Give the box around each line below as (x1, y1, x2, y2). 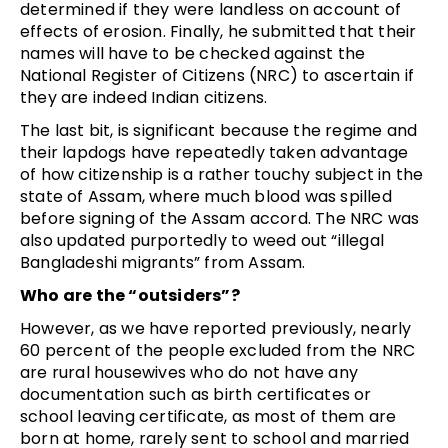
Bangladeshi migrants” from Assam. (20, 250, 306, 274)
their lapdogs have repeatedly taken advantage (20, 140, 409, 164)
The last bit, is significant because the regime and (20, 118, 418, 142)
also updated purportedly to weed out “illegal (20, 228, 385, 252)
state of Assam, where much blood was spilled (20, 184, 392, 208)
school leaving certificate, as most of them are (20, 404, 397, 428)
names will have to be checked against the (20, 41, 366, 65)
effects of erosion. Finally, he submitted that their (20, 19, 417, 43)
